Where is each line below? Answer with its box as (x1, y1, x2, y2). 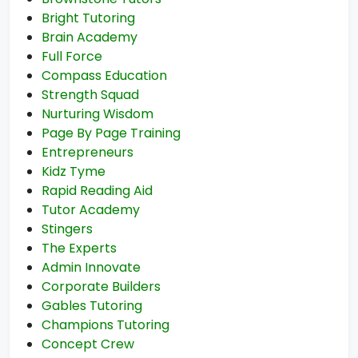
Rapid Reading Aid (42, 181, 153, 200)
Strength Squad (42, 86, 139, 104)
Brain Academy (42, 28, 137, 46)
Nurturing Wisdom (42, 105, 153, 123)
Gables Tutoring (42, 296, 142, 315)
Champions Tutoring (42, 316, 169, 334)
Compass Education (42, 66, 167, 85)
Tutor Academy (42, 201, 140, 219)
